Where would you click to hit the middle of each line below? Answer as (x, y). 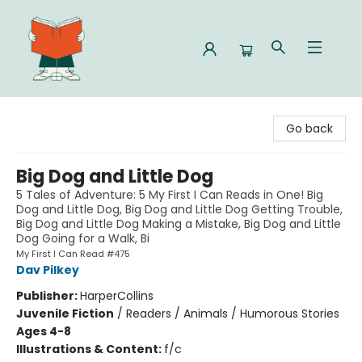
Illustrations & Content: (90, 349)
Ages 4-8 (44, 331)
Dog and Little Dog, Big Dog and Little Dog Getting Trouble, (179, 209)
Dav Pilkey (48, 270)
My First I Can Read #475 (73, 254)
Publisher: (48, 296)
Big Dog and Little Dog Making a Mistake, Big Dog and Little (179, 224)
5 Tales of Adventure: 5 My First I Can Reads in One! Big (170, 195)
